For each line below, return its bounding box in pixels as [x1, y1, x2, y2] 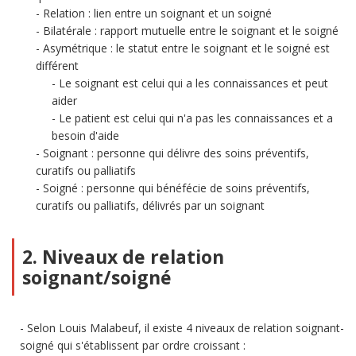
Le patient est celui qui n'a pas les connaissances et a [59, 110, 333, 126]
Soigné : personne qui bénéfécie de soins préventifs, [43, 180, 310, 195]
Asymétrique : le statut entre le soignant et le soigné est [43, 41, 330, 56]
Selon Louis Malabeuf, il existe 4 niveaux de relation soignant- [27, 320, 344, 335]
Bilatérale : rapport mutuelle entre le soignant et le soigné [43, 23, 339, 38]
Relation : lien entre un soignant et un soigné [43, 6, 272, 21]
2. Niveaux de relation [22, 244, 224, 269]
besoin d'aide [52, 128, 119, 143]
